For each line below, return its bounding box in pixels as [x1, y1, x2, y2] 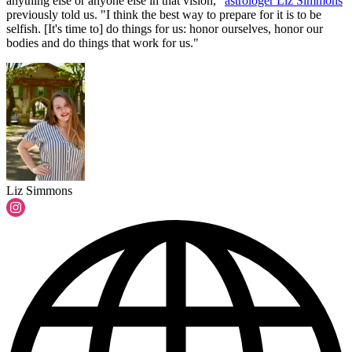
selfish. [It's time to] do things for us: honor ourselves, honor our [6, 22, 323, 36]
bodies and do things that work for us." [6, 36, 199, 50]
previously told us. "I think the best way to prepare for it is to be [6, 8, 321, 22]
